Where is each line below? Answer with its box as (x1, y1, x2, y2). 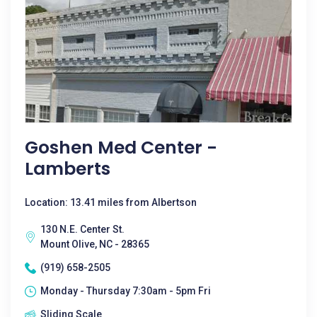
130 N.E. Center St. (40, 224, 125, 235)
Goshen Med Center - (25, 135, 217, 160)
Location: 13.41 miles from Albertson (25, 197, 197, 208)
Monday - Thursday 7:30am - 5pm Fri (40, 285, 211, 296)
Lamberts (25, 156, 110, 181)
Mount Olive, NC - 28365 (40, 238, 149, 250)
